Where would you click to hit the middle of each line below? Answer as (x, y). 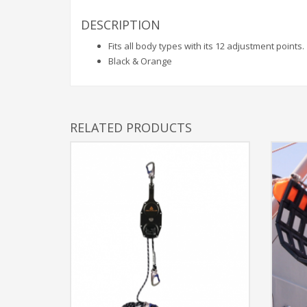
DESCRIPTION (121, 24)
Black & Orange (140, 61)
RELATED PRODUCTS (131, 127)
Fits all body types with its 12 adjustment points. (206, 46)
